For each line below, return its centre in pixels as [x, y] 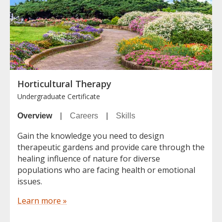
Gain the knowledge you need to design [91, 136]
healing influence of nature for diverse [89, 159]
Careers [84, 116]
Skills [126, 116]
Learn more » [42, 201]
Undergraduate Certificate [59, 97]
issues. [30, 182]
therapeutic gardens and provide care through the [111, 147]
